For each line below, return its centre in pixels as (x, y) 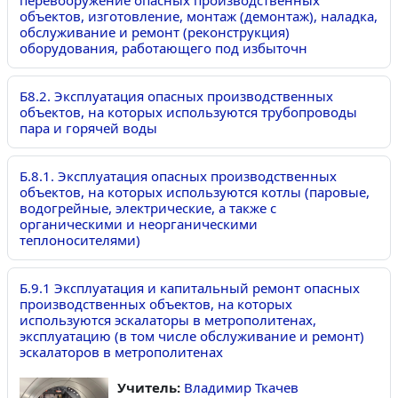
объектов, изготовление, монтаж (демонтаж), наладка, (199, 16)
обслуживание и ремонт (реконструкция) (155, 32)
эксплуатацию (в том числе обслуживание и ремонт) (192, 335)
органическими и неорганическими (139, 223)
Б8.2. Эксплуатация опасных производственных (176, 96)
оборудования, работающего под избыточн (163, 48)
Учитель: (151, 387)
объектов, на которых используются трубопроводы (188, 111)
